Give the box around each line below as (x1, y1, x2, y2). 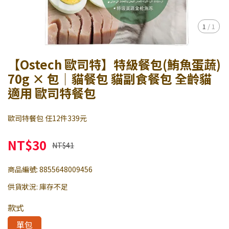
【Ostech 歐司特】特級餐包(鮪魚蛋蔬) (8, 55, 221, 73)
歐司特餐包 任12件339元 (8, 113, 87, 123)
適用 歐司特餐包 (8, 84, 96, 102)
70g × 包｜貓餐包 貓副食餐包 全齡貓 (8, 70, 212, 87)
